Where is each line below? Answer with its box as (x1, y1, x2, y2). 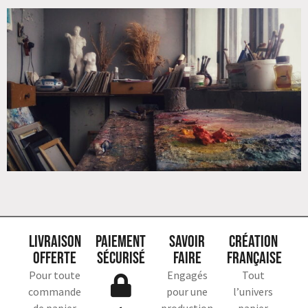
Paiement (96, 231, 146, 252)
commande (28, 284, 82, 298)
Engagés (166, 267, 208, 282)
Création (228, 231, 278, 252)
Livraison (28, 231, 81, 252)
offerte (33, 247, 77, 268)
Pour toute (29, 267, 81, 282)
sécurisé (96, 247, 145, 268)
